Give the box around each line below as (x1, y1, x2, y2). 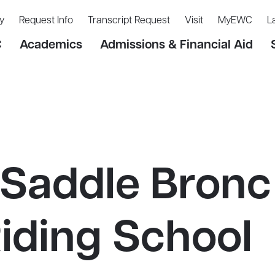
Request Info (19, 16, 73, 26)
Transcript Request (88, 16, 170, 26)
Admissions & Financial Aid (100, 39, 253, 52)
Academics (20, 39, 82, 52)
